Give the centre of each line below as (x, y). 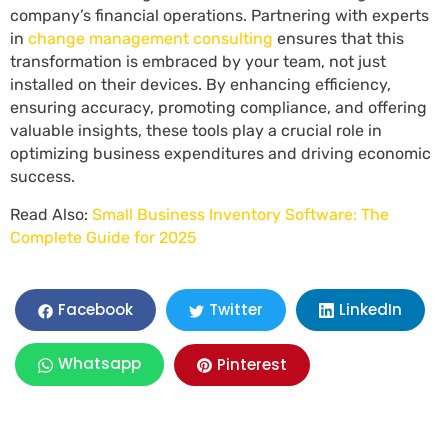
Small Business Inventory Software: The (240, 214)
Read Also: (51, 214)
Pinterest (252, 364)
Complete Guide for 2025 (103, 237)
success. (42, 176)
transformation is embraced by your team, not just (198, 61)
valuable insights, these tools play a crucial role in (196, 130)
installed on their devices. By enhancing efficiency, (200, 84)
